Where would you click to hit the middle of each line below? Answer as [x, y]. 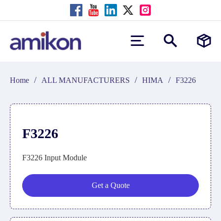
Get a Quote [110, 185]
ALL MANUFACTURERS [86, 80]
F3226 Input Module [55, 158]
